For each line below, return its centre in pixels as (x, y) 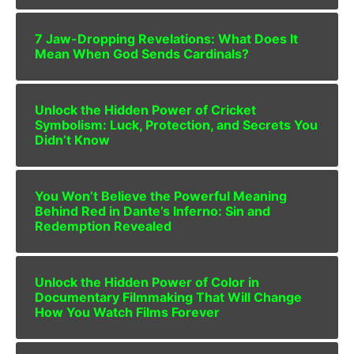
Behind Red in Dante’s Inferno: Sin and (153, 211)
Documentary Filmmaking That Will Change (168, 298)
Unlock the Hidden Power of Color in (147, 282)
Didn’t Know (72, 140)
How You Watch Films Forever (127, 313)
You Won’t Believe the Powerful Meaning (161, 196)
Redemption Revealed (103, 226)
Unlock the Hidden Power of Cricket (145, 110)
